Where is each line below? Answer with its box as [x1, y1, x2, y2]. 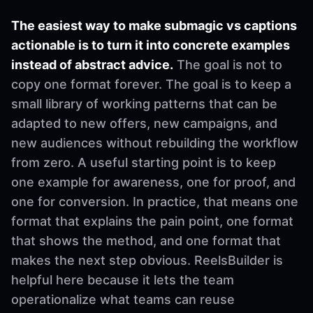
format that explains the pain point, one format [11, 213, 293, 228]
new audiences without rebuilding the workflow [11, 135, 298, 150]
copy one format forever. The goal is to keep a [11, 76, 291, 92]
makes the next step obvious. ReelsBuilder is [11, 252, 283, 268]
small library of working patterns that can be [11, 96, 277, 111]
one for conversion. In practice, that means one [11, 194, 298, 209]
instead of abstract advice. [11, 57, 173, 72]
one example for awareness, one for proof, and [11, 174, 296, 189]
